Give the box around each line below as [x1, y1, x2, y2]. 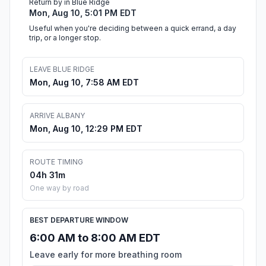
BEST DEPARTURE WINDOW [30, 216, 128, 225]
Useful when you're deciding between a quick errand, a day [29, 24, 236, 33]
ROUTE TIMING [30, 157, 83, 167]
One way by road [30, 183, 89, 193]
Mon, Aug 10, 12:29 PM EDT [30, 123, 142, 134]
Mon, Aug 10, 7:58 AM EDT [30, 77, 139, 88]
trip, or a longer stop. [29, 33, 101, 43]
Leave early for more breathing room [30, 249, 182, 260]
